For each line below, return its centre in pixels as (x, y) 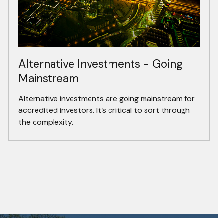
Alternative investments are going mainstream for (106, 99)
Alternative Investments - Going (100, 64)
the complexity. (45, 122)
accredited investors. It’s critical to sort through (104, 110)
